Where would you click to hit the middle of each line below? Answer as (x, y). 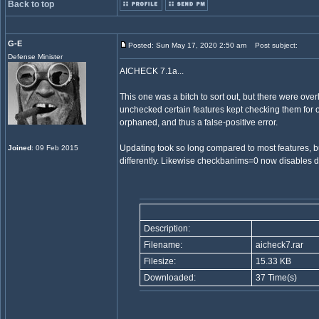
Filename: (162, 245)
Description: (166, 229)
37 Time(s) (275, 278)
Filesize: (159, 261)
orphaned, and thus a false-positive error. (199, 122)
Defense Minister (35, 57)
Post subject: (273, 45)
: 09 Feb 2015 (55, 148)
